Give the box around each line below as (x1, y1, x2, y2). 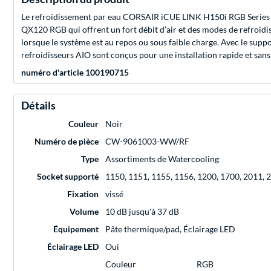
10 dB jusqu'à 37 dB (105, 206, 179, 217)
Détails (21, 98, 56, 112)
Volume (70, 206, 99, 217)
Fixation (67, 188, 99, 199)
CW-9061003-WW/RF (105, 135, 189, 146)
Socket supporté (37, 171, 99, 181)
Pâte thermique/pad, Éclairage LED (105, 223, 235, 234)
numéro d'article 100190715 (21, 67, 129, 77)
